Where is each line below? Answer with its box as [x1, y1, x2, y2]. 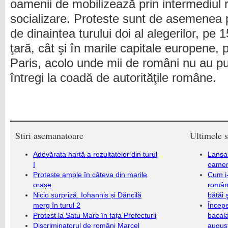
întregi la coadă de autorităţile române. [10, 71, 216, 84]
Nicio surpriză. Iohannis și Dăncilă [33, 191, 141, 199]
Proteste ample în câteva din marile [33, 170, 147, 179]
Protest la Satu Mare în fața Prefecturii [33, 211, 156, 219]
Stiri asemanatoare [15, 129, 83, 141]
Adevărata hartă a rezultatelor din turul [33, 150, 157, 158]
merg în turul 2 [33, 201, 80, 209]
